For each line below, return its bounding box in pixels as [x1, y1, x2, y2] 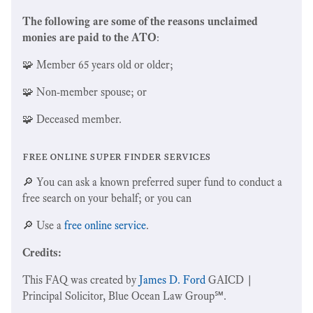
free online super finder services [22, 149, 211, 163]
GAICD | [205, 272, 253, 286]
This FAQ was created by [22, 272, 139, 286]
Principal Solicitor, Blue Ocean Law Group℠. [22, 289, 226, 303]
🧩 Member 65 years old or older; [22, 57, 173, 71]
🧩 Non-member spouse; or [22, 85, 147, 99]
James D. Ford [139, 272, 205, 286]
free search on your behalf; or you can [22, 191, 191, 205]
